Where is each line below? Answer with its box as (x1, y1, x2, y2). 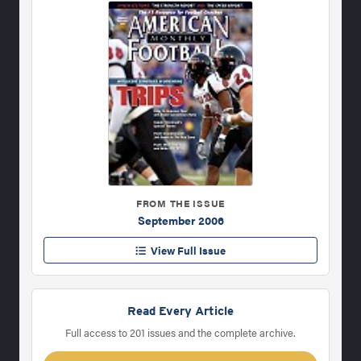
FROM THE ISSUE (135, 195, 226, 210)
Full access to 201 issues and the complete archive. (65, 324, 296, 340)
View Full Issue (146, 242, 226, 258)
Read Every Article (127, 303, 234, 318)
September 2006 (137, 211, 224, 228)
